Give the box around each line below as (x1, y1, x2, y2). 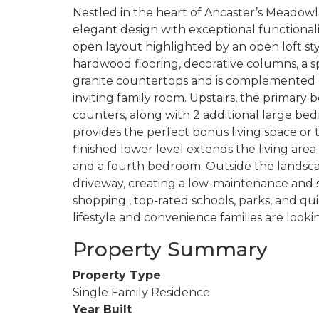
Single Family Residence (73, 285, 210, 299)
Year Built (73, 302, 132, 316)
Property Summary (73, 236, 268, 261)
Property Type (73, 268, 161, 282)
